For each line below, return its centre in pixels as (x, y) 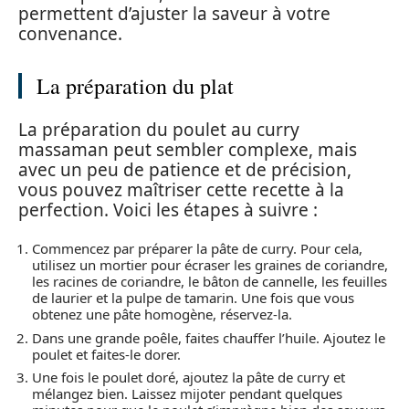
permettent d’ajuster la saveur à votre (174, 14)
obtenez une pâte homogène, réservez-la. (162, 315)
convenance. (70, 34)
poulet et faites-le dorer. (106, 354)
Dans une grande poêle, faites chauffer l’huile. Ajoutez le (209, 337)
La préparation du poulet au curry (159, 129)
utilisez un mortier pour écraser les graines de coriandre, (210, 265)
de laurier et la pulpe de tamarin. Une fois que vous (193, 298)
